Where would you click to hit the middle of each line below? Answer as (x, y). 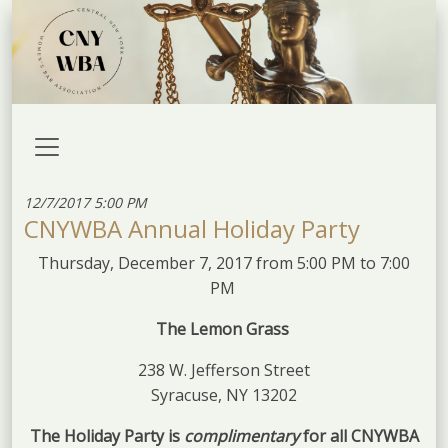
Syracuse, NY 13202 (224, 394)
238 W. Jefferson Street (224, 369)
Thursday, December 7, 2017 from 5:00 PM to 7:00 (224, 262)
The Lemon (200, 328)
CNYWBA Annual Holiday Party (192, 228)
